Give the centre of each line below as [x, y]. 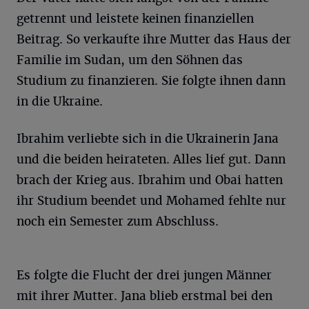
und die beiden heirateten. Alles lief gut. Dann [151, 159]
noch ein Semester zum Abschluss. [118, 221]
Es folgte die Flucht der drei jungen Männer [144, 275]
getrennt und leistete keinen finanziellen [135, 19]
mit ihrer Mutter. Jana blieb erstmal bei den [144, 296]
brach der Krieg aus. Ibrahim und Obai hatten [150, 180]
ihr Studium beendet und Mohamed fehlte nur [151, 201]
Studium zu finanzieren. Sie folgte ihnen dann [151, 81]
